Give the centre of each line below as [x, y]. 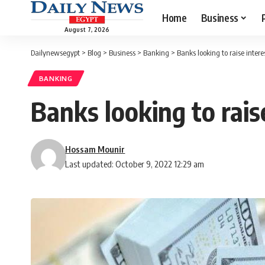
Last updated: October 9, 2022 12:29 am [135, 164]
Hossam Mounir [95, 149]
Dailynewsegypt [55, 53]
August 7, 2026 [87, 29]
